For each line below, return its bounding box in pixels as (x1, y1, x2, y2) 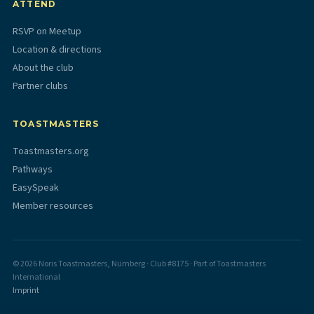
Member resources (13, 198, 93, 213)
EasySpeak (13, 180, 59, 195)
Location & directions (13, 42, 102, 57)
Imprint (13, 284, 39, 296)
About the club (13, 60, 74, 75)
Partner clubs (13, 78, 68, 93)
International (13, 271, 60, 283)
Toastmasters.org (13, 144, 89, 158)
